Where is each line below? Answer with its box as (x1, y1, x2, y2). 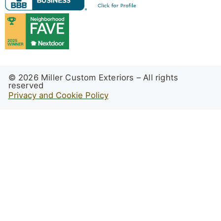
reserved (8, 80, 44, 91)
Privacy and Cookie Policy (8, 90, 109, 101)
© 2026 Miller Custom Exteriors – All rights (8, 73, 179, 83)
